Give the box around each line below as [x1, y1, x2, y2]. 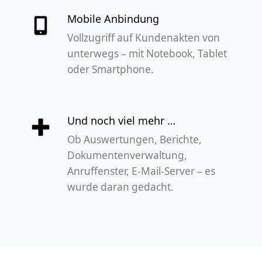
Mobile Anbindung [67, 11, 160, 26]
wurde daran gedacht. [67, 180, 174, 194]
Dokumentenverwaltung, [67, 148, 188, 162]
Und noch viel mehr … [67, 113, 176, 127]
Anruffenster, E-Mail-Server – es [67, 164, 216, 178]
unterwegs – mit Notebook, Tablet [67, 46, 227, 60]
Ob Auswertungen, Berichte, [67, 132, 202, 146]
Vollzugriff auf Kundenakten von [67, 30, 220, 44]
